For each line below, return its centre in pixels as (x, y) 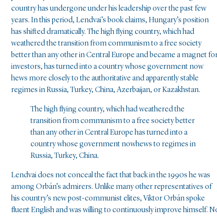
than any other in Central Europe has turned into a (109, 132)
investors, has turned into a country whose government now (107, 67)
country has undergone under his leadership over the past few (109, 8)
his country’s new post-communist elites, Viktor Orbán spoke (108, 198)
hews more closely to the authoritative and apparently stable (105, 78)
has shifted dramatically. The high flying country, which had (103, 32)
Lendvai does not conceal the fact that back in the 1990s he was (111, 175)
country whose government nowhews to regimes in (113, 144)
